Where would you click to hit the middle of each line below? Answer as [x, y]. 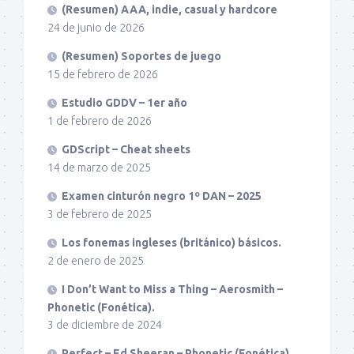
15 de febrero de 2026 [103, 74]
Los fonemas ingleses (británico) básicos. [171, 242]
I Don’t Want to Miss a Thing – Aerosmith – [172, 289]
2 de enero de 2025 [96, 260]
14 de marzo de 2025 [99, 167]
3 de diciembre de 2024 [105, 324]
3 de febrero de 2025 [100, 214]
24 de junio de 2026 [96, 27]
